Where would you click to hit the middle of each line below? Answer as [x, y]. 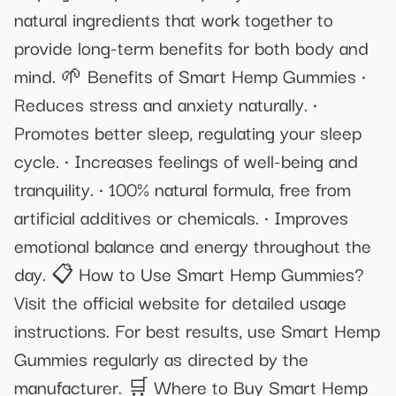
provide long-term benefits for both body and [191, 46]
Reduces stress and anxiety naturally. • [166, 103]
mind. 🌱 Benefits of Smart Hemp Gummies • [190, 75]
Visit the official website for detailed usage [180, 301]
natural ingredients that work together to [174, 18]
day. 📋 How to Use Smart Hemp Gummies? [189, 273]
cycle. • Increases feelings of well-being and [186, 160]
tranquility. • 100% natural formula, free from [183, 188]
